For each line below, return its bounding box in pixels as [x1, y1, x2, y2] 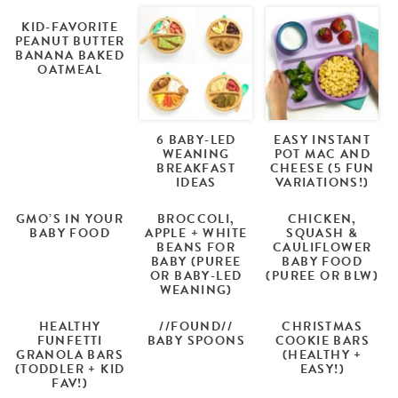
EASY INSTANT [274, 130, 371, 149]
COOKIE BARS [275, 330, 370, 350]
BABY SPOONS [147, 330, 245, 350]
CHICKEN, [287, 209, 357, 228]
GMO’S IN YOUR [16, 209, 124, 228]
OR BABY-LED [150, 266, 243, 285]
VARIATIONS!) [275, 172, 370, 192]
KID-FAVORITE [21, 17, 119, 36]
